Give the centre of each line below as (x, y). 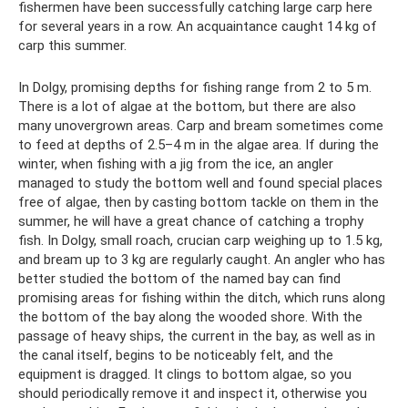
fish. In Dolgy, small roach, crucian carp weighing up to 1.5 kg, (200, 241)
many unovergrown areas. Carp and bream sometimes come (201, 126)
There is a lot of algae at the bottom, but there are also (187, 107)
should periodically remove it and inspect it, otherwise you (193, 394)
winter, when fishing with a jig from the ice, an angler (176, 164)
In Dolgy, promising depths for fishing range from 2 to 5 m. (195, 88)
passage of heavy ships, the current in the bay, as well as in (197, 337)
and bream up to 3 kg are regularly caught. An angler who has (202, 260)
